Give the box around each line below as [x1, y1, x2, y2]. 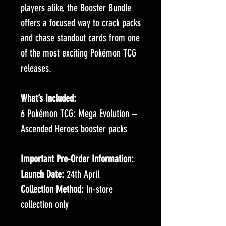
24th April [64, 168, 99, 180]
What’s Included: [21, 92, 76, 104]
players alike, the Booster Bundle [21, 2, 131, 14]
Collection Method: [21, 183, 84, 195]
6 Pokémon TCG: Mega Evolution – [21, 107, 137, 120]
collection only [21, 198, 69, 210]
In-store [84, 183, 113, 195]
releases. [21, 62, 51, 74]
